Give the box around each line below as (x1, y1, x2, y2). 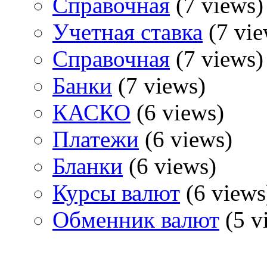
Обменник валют (52, 207, 219, 233)
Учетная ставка (52, 19, 203, 45)
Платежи (52, 126, 139, 153)
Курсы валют (52, 180, 180, 206)
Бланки (52, 153, 123, 179)
